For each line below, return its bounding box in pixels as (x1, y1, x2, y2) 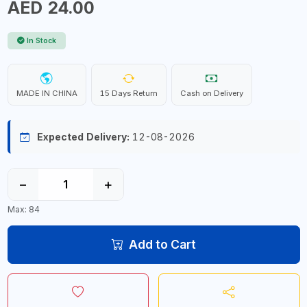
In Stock (27, 36, 56, 45)
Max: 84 (7, 204, 40, 214)
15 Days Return (99, 88, 158, 98)
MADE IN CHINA (16, 88, 77, 98)
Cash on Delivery (180, 88, 243, 98)
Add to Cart (128, 236, 196, 251)
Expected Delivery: (36, 131, 130, 143)
